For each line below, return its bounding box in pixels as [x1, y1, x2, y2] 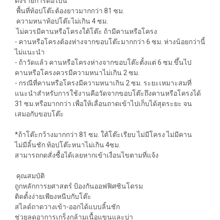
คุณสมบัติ [15, 171, 46, 180]
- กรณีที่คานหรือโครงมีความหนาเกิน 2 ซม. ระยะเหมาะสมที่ [15, 79, 192, 87]
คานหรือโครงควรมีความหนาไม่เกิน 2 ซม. [15, 68, 139, 77]
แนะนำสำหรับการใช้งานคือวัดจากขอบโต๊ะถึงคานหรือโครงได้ [15, 89, 201, 97]
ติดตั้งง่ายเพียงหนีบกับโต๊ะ [15, 192, 91, 200]
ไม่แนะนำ [15, 48, 45, 56]
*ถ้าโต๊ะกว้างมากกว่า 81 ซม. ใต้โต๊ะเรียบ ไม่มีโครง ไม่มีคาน [15, 130, 192, 138]
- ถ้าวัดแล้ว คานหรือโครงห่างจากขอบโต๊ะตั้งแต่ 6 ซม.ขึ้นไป [15, 58, 192, 66]
